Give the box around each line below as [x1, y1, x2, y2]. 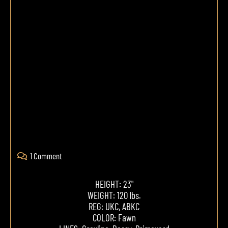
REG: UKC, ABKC [89, 201, 139, 213]
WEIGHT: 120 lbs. [87, 189, 141, 202]
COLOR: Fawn [92, 212, 136, 224]
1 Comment [30, 151, 62, 161]
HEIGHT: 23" [95, 178, 133, 190]
